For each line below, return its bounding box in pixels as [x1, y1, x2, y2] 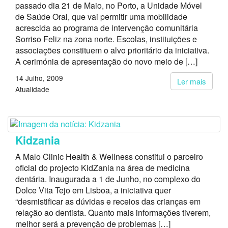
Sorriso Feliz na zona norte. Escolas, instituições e [15, 33, 197, 45]
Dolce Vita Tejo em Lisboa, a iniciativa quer [15, 184, 171, 196]
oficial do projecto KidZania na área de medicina [15, 162, 190, 174]
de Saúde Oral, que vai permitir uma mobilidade [15, 11, 187, 22]
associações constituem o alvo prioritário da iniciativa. [15, 44, 209, 56]
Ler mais [177, 76, 206, 87]
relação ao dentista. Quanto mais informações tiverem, [15, 207, 211, 218]
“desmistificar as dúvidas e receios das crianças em [15, 195, 201, 207]
